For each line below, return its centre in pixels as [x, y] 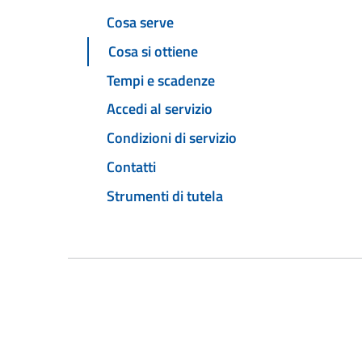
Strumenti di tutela [165, 196]
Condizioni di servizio [172, 138]
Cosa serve [140, 23]
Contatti [131, 166]
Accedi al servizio [160, 109]
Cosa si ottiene [153, 51]
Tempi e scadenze [161, 80]
